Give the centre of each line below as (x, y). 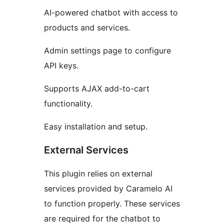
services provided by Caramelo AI (108, 189)
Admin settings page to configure (107, 51)
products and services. (87, 28)
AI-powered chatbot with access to (111, 13)
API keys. (61, 66)
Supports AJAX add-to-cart (97, 89)
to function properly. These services (112, 204)
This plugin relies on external (98, 174)
